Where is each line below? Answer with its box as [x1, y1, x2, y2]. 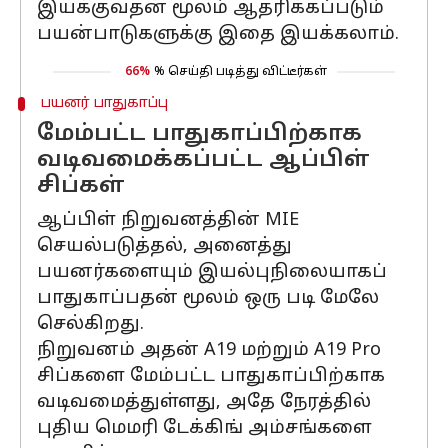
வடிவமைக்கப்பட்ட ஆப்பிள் [37, 147, 370, 174]
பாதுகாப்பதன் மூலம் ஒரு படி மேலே [37, 287, 379, 310]
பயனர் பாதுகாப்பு [40, 95, 168, 112]
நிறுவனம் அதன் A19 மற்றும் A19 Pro [37, 339, 381, 362]
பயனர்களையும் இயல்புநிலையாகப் [37, 261, 387, 284]
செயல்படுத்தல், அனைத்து [37, 235, 292, 258]
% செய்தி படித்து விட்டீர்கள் [154, 65, 327, 79]
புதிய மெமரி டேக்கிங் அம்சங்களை [37, 417, 372, 440]
